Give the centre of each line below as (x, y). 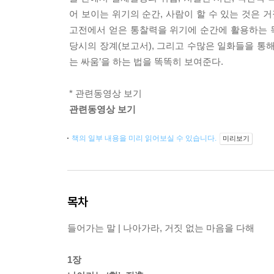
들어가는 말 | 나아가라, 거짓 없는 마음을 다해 (161, 228)
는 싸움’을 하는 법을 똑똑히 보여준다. (146, 61)
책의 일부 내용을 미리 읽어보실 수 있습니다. (145, 138)
